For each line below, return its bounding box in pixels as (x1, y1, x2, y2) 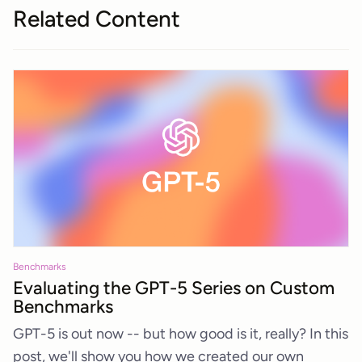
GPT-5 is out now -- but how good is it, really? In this (13, 324, 348, 343)
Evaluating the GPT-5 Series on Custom (13, 277, 335, 300)
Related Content (13, 5, 180, 33)
